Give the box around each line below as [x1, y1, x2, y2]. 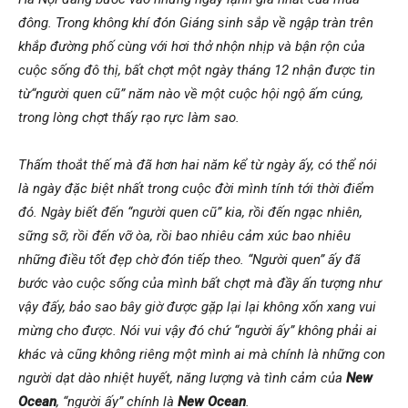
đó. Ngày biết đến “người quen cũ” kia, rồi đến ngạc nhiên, [18, 204, 362, 220]
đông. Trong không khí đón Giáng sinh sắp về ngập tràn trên [18, 15, 373, 31]
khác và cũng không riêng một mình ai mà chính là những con [18, 346, 385, 362]
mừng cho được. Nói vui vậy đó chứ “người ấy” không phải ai [18, 322, 377, 339]
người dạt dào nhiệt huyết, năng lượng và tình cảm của [18, 370, 346, 386]
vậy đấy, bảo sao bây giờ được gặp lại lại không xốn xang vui [18, 299, 376, 315]
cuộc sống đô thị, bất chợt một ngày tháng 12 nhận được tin [18, 62, 375, 78]
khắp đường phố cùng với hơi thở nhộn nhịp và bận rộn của [18, 38, 365, 55]
